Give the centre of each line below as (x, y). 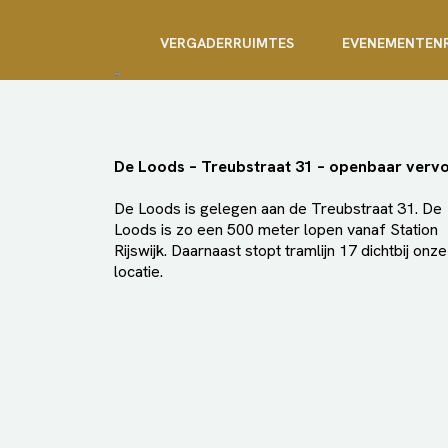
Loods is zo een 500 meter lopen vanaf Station (276, 229)
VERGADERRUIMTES (227, 43)
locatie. (138, 271)
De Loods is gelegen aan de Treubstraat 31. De (278, 208)
